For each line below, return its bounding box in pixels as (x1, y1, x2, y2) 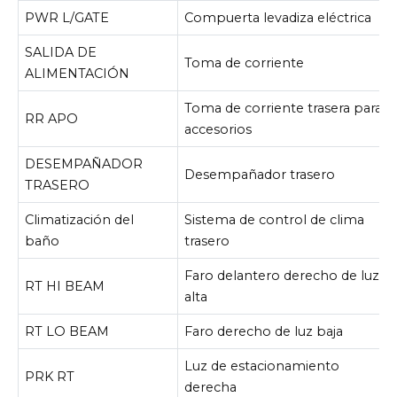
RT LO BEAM (25, 323, 110, 339)
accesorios (184, 121, 253, 137)
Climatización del (25, 211, 135, 228)
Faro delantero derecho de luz (184, 267, 380, 284)
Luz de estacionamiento (184, 357, 340, 374)
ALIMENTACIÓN (25, 65, 130, 82)
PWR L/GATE (25, 9, 110, 26)
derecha (184, 378, 237, 395)
